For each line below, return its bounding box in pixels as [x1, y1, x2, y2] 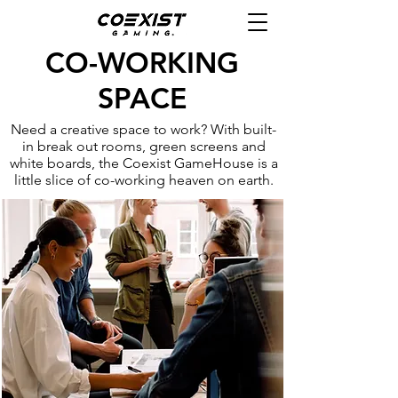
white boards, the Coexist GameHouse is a [9, 155, 278, 171]
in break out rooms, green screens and [21, 138, 266, 155]
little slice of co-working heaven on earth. [13, 171, 274, 188]
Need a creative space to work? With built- [11, 121, 276, 138]
